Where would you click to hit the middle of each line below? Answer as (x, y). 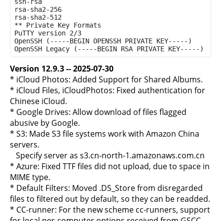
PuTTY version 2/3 (48, 33)
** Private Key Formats (58, 25)
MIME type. (30, 177)
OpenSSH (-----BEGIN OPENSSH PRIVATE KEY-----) (103, 41)
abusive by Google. (45, 123)
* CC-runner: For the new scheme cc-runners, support (110, 210)
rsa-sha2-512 (38, 17)
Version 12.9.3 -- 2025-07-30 (62, 69)
